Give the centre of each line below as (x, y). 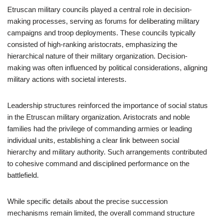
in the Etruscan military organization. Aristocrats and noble (99, 117)
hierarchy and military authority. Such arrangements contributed (107, 152)
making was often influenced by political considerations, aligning (107, 68)
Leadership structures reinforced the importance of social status (108, 105)
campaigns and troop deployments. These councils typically (101, 33)
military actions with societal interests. (67, 79)
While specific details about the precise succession (87, 201)
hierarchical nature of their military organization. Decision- (97, 56)
